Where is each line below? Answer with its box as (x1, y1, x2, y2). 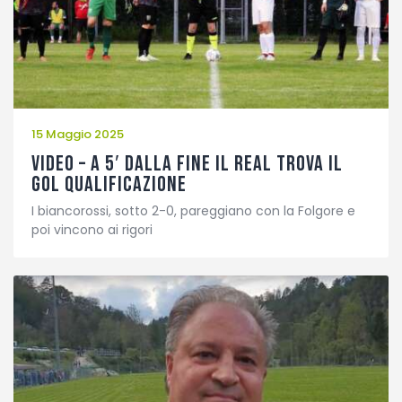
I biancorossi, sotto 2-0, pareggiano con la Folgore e (31, 202, 355, 221)
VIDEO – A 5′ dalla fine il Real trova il (31, 150, 343, 177)
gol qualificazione (31, 170, 187, 197)
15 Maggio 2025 (31, 126, 124, 144)
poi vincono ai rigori (31, 221, 153, 240)
